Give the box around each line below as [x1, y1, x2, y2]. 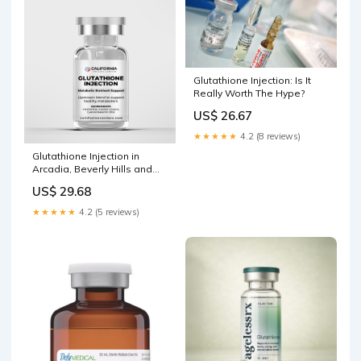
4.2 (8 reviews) [238, 131, 301, 143]
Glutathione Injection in [32, 150, 139, 163]
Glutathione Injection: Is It [193, 74, 311, 87]
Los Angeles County [32, 176, 127, 189]
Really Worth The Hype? [193, 87, 305, 100]
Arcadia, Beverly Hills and [32, 163, 152, 176]
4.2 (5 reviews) [77, 206, 139, 218]
